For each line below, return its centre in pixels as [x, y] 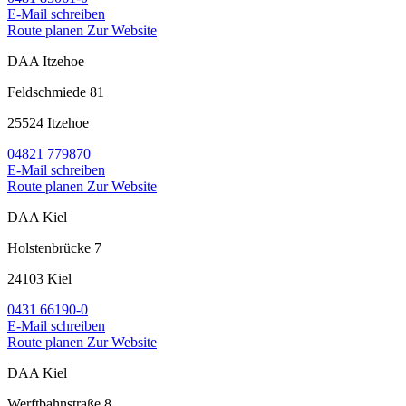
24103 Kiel [39, 279]
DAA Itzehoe [46, 62]
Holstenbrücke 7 [54, 248]
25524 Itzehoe [48, 123]
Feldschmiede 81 [56, 92]
